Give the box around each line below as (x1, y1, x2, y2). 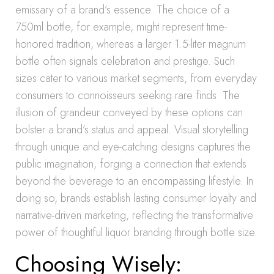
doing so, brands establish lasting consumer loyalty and (15, 190, 256, 206)
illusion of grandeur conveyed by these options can (15, 105, 243, 120)
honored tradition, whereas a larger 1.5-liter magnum (15, 36, 246, 52)
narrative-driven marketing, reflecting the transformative (15, 207, 253, 223)
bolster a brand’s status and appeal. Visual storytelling (15, 122, 248, 138)
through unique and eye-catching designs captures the (15, 139, 251, 155)
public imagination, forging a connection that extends (15, 156, 246, 172)
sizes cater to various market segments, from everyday (15, 70, 257, 86)
